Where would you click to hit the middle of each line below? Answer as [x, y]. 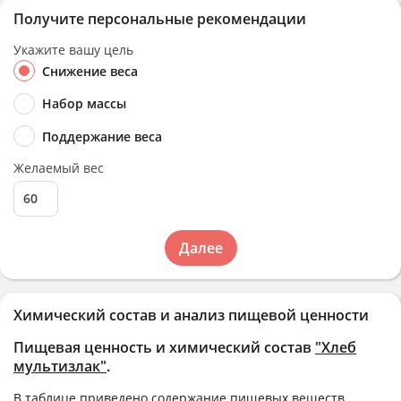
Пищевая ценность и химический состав [164, 347]
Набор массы [84, 104]
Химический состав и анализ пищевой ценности [191, 315]
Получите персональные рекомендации [160, 19]
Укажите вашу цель [73, 50]
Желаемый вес [59, 167]
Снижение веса [90, 71]
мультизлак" [60, 366]
